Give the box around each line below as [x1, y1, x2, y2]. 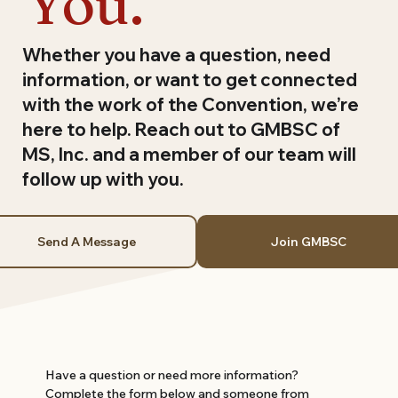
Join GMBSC [270, 233, 346, 250]
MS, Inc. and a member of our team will [22, 142, 357, 165]
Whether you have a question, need [22, 43, 331, 66]
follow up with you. [22, 167, 185, 190]
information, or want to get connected [22, 68, 358, 91]
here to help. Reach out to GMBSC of [22, 117, 341, 140]
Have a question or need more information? [45, 366, 298, 383]
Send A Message [36, 233, 136, 250]
